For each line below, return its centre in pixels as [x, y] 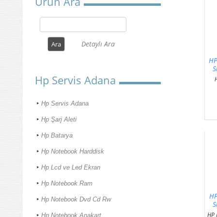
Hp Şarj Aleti [59, 120]
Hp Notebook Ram [67, 184]
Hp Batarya [57, 136]
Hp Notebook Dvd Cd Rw [76, 200]
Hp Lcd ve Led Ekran [71, 168]
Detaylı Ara [98, 44]
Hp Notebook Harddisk [73, 152]
